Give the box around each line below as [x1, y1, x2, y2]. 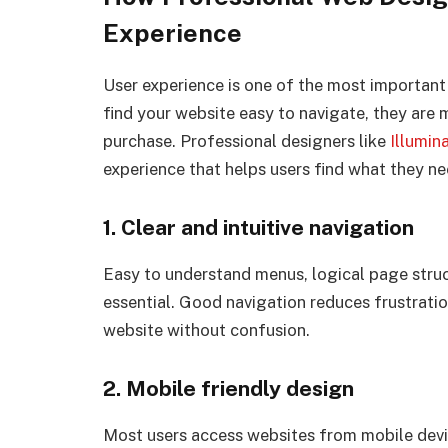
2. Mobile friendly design [103, 375, 354, 401]
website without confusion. [103, 319, 310, 340]
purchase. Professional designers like [103, 131, 390, 151]
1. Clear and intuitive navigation [103, 214, 414, 240]
